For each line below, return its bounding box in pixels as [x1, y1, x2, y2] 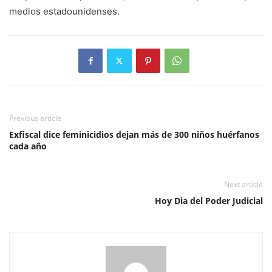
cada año [9, 140, 47, 152]
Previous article [9, 112, 61, 123]
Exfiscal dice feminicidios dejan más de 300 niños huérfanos [9, 128, 259, 140]
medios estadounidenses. [9, 5, 120, 17]
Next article [224, 178, 263, 189]
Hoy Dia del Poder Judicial [155, 194, 263, 206]
